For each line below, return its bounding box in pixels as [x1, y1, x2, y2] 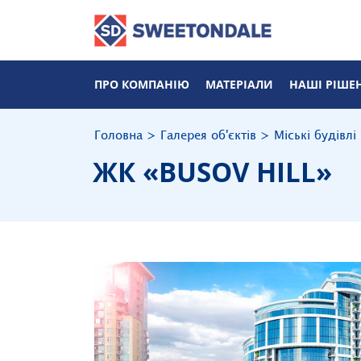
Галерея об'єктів [160, 131, 256, 141]
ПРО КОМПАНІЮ [94, 77, 189, 92]
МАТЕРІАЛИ [205, 77, 273, 92]
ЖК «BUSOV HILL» [93, 153, 332, 190]
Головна [94, 131, 143, 141]
